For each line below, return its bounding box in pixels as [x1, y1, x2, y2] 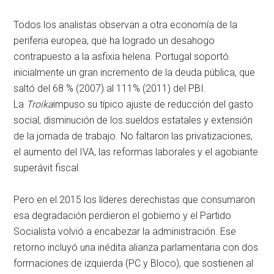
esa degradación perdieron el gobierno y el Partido [13, 210, 232, 222]
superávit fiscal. [13, 162, 81, 174]
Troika [26, 98, 54, 111]
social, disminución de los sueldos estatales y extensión [13, 114, 253, 127]
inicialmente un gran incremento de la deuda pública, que [13, 67, 256, 79]
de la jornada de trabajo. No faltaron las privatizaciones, [13, 130, 253, 143]
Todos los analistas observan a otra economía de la [13, 19, 238, 31]
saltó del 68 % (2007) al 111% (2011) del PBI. [13, 83, 207, 95]
